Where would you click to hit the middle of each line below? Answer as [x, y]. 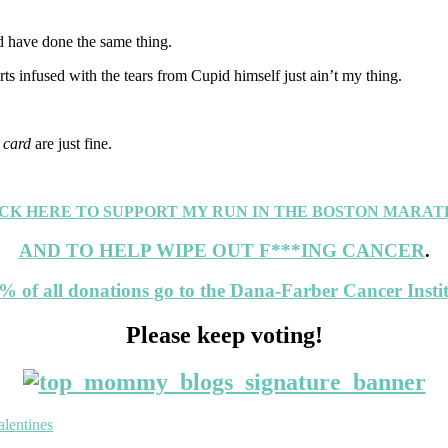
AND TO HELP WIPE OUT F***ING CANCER [221, 250]
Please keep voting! [224, 335]
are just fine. [71, 143]
